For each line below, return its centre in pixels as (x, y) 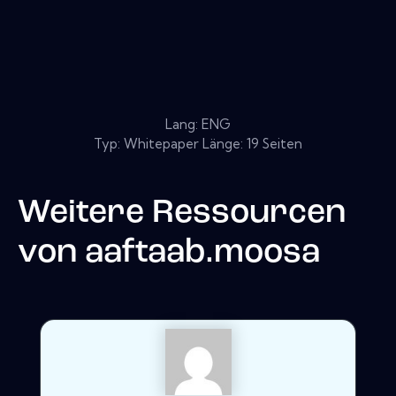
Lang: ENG (198, 124)
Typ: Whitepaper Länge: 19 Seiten (198, 143)
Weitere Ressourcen (182, 213)
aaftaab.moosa (202, 253)
